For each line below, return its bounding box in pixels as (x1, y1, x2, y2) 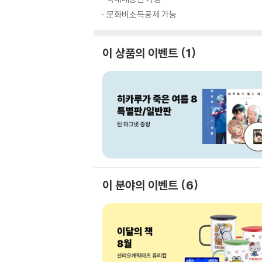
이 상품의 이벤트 (102, 46, 178, 60)
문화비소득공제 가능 (106, 9, 177, 20)
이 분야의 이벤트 (102, 178, 178, 192)
